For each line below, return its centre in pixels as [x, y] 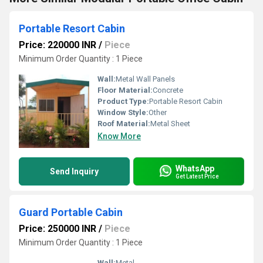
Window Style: [123, 112]
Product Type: [123, 101]
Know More [119, 136]
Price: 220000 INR [58, 45]
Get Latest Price [197, 176]
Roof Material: [124, 124]
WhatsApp [195, 168]
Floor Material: [125, 90]
